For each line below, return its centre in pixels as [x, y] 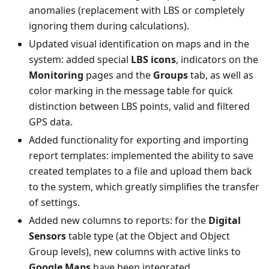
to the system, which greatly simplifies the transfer [144, 187]
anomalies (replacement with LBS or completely [137, 10]
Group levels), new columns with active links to [135, 252]
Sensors [47, 236]
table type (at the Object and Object [148, 236]
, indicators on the [217, 59]
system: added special [80, 59]
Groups [171, 75]
